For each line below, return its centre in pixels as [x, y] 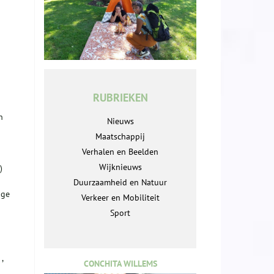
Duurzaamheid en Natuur [120, 183]
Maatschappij [120, 137]
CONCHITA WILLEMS [120, 264]
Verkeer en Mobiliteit [120, 198]
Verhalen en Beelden [120, 152]
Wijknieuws [120, 167]
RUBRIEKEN [120, 98]
